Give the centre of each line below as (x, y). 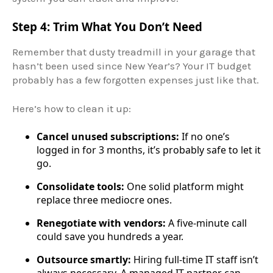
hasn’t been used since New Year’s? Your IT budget (132, 66)
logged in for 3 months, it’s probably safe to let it (149, 150)
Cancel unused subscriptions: (108, 137)
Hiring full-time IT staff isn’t (195, 260)
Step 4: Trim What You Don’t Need (107, 27)
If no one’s (204, 137)
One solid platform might (184, 187)
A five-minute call (206, 223)
